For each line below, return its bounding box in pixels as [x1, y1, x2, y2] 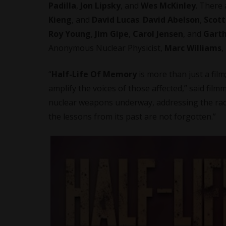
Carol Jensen [133, 28, 183, 39]
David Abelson [143, 14, 200, 25]
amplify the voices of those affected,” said [48, 83, 206, 94]
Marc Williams [164, 42, 221, 53]
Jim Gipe [95, 28, 129, 39]
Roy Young [48, 28, 91, 39]
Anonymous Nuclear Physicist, [48, 42, 164, 53]
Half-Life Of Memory [51, 69, 137, 80]
